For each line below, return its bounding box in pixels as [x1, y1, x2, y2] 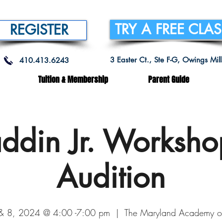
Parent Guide [148, 73, 189, 85]
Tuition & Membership [38, 73, 108, 85]
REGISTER [10, 21, 68, 39]
